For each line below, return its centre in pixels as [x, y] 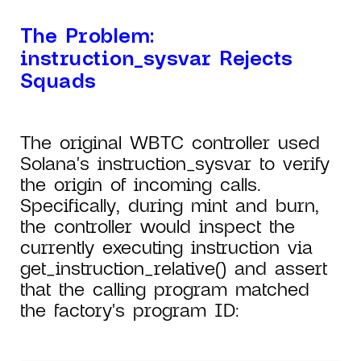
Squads [58, 80]
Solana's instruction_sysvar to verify [175, 163]
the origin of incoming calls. [141, 184]
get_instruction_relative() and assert [174, 268]
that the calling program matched [165, 289]
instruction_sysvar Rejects [157, 58]
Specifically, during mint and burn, [170, 205]
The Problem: [87, 35]
